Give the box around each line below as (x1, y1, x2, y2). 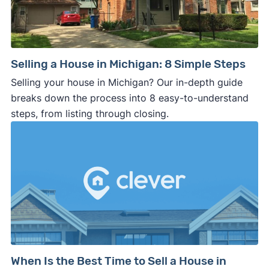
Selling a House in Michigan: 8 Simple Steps (10, 57, 246, 71)
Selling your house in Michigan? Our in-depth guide (10, 76, 243, 89)
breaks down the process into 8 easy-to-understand (10, 92, 249, 104)
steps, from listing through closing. (10, 107, 169, 120)
